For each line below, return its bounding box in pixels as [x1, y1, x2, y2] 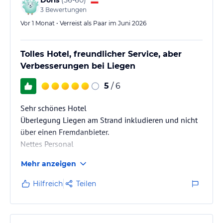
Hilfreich [33, 179, 63, 188]
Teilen [76, 179, 96, 188]
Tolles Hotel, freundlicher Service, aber [20, 49, 182, 59]
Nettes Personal [20, 139, 74, 149]
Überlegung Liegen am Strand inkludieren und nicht [20, 115, 198, 125]
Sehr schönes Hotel [20, 103, 87, 113]
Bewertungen [44, 6, 87, 13]
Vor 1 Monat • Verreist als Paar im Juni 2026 [20, 19, 146, 27]
